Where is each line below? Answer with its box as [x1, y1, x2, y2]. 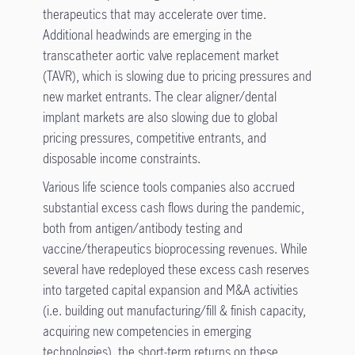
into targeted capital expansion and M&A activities [42, 281, 298, 299]
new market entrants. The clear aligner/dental [42, 87, 277, 105]
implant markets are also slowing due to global [42, 108, 277, 126]
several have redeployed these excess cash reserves [42, 260, 309, 278]
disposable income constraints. [42, 149, 200, 167]
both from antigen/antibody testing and [42, 219, 242, 237]
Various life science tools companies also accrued [42, 177, 295, 196]
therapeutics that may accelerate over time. [42, 5, 266, 23]
